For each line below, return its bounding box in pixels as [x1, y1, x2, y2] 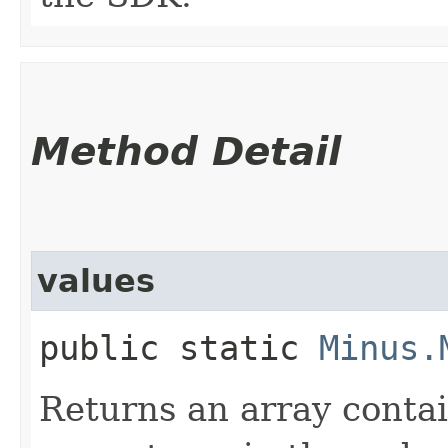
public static [39, 327, 319, 368]
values [37, 262, 155, 299]
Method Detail [31, 128, 341, 174]
